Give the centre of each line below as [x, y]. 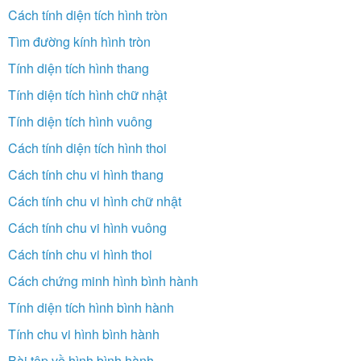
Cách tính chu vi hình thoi [80, 255]
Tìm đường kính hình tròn [79, 42]
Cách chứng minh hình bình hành [103, 281]
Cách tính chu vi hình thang [86, 175]
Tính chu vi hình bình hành [84, 334]
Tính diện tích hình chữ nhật [87, 95]
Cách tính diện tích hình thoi [87, 148]
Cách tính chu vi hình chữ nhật [95, 201]
